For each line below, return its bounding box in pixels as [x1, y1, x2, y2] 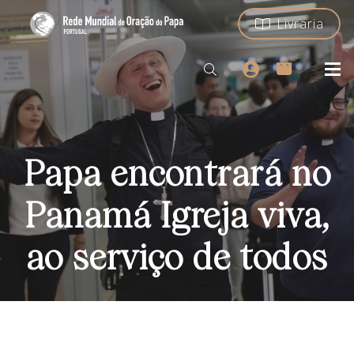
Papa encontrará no [23, 159, 331, 194]
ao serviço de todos [26, 243, 328, 277]
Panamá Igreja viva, [24, 201, 330, 235]
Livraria [276, 14, 324, 32]
